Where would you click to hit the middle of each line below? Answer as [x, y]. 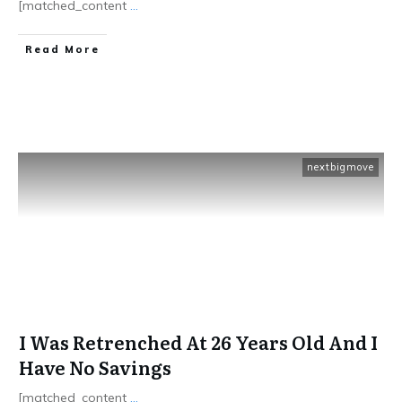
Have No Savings [95, 367]
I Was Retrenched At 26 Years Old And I [198, 342]
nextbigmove [341, 167]
